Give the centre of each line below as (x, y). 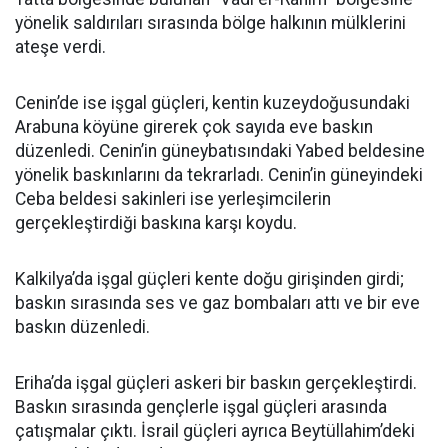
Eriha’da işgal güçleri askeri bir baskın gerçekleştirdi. (216, 383)
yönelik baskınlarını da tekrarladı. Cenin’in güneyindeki (219, 175)
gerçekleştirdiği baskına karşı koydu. (156, 223)
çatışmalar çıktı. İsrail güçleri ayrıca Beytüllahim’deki (215, 431)
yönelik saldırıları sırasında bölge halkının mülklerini (210, 23)
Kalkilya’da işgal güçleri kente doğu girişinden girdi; (209, 279)
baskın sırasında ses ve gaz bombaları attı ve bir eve (217, 303)
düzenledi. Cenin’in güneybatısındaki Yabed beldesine (220, 151)
